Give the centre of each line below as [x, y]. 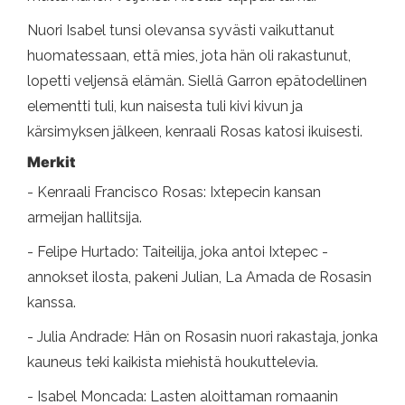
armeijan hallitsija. [85, 218]
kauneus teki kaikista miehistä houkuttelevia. [173, 363]
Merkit [51, 162]
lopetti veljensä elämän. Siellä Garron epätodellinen [197, 81]
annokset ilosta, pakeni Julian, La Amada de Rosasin [199, 278]
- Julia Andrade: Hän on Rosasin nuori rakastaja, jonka [202, 337]
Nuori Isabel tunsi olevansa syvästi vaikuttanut [181, 31]
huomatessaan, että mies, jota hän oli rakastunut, [189, 56]
